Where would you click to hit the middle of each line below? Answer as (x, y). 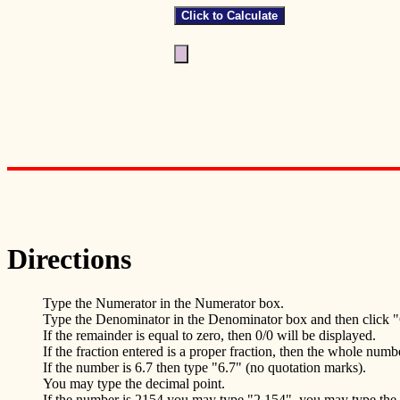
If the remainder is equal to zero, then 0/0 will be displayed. (209, 335)
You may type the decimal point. (134, 383)
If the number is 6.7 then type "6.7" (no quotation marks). (204, 367)
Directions (69, 259)
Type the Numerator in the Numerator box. (163, 303)
